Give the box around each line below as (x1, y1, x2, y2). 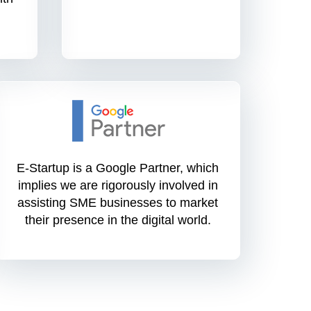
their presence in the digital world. (24, 213, 211, 228)
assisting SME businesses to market (17, 196, 219, 210)
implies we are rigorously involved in (17, 178, 218, 193)
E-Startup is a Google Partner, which (17, 161, 219, 176)
